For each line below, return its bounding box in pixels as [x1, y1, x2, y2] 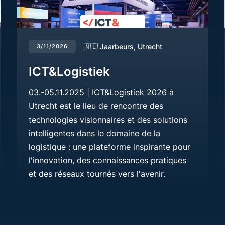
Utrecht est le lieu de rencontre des [29, 100, 164, 111]
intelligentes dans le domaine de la [29, 128, 161, 138]
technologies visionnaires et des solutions [29, 114, 188, 125]
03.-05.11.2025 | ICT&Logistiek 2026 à [29, 87, 174, 97]
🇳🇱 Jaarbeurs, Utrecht [84, 42, 163, 51]
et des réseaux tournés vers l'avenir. [29, 168, 166, 179]
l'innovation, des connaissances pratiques [29, 155, 187, 165]
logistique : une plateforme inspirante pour [29, 141, 191, 152]
